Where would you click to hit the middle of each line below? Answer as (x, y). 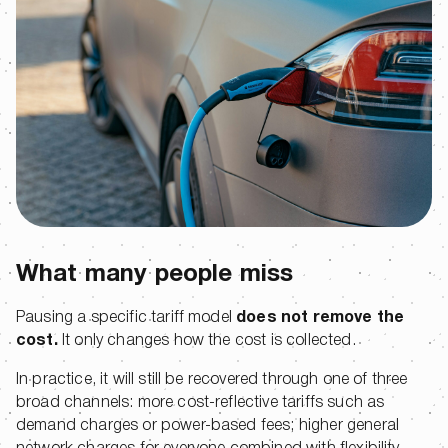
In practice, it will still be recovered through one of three (212, 380)
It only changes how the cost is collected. (206, 341)
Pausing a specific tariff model (126, 318)
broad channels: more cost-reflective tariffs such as (200, 403)
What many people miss (155, 275)
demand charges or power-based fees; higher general (208, 426)
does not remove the (320, 318)
